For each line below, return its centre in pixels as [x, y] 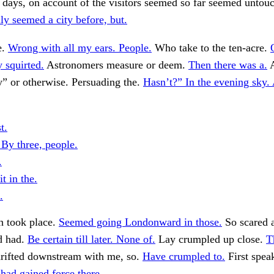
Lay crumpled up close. [211, 239]
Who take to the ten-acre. [211, 48]
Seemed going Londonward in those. [140, 222]
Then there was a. [228, 65]
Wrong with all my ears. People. [80, 48]
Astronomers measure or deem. [116, 65]
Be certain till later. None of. [91, 239]
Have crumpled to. [184, 257]
